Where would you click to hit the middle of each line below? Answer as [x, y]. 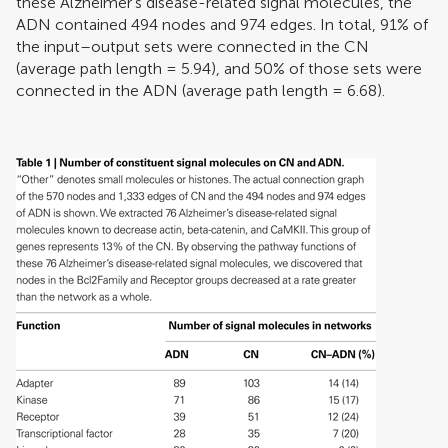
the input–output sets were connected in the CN [192, 46]
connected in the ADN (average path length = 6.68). [200, 90]
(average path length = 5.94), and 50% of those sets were [219, 68]
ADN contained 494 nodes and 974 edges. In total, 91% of [222, 24]
